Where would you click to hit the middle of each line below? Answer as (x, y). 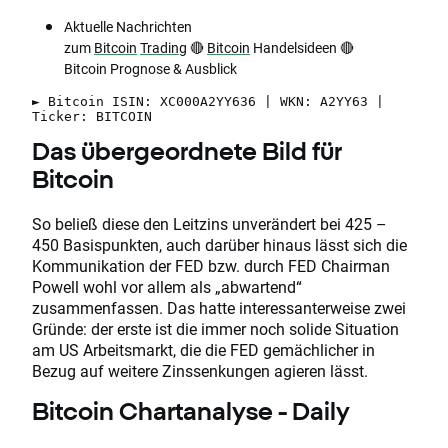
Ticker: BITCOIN (92, 117)
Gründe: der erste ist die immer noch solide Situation (215, 329)
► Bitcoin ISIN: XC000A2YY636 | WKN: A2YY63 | (208, 102)
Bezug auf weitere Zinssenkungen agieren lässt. (200, 371)
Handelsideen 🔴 (302, 48)
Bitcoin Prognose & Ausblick (150, 69)
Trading (163, 48)
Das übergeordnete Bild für (187, 151)
